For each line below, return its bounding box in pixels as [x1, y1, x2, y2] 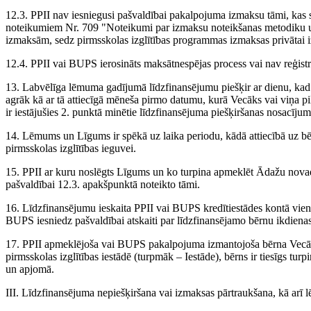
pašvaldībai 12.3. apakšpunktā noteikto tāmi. [6, 178, 200, 191]
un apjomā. [6, 263, 54, 276]
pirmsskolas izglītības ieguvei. [6, 142, 136, 155]
